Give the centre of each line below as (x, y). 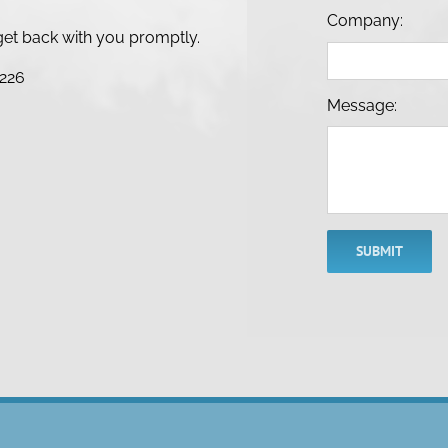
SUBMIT (380, 251)
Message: (362, 105)
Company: (365, 21)
